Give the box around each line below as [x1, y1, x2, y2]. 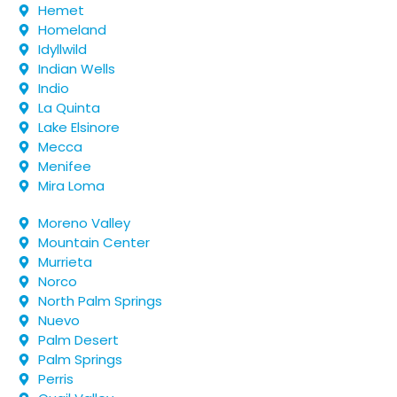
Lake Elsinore [37, 118, 120, 136]
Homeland [37, 20, 106, 39]
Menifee [37, 157, 91, 175]
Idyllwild [37, 40, 87, 58]
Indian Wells [37, 59, 115, 78]
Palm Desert [37, 331, 119, 349]
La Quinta [37, 98, 100, 117]
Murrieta [37, 253, 92, 271]
